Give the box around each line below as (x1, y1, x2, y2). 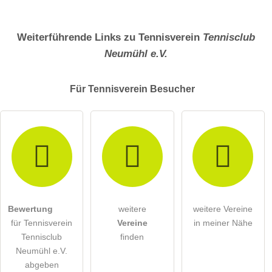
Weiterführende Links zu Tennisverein (17, 31, 203, 44)
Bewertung (8, 203, 53, 214)
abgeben (24, 259, 59, 270)
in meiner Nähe (193, 217, 253, 228)
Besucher (150, 84, 195, 95)
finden (120, 231, 144, 242)
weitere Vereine (193, 203, 253, 214)
